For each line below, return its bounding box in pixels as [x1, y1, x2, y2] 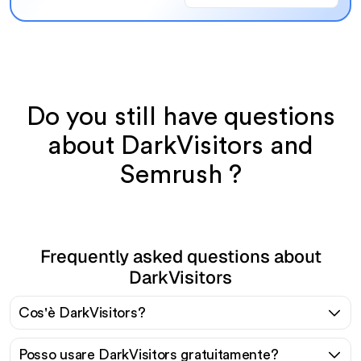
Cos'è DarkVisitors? [19, 305, 146, 320]
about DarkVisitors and [48, 132, 313, 159]
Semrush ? [119, 161, 242, 188]
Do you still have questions [26, 103, 335, 130]
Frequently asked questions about [39, 244, 322, 268]
